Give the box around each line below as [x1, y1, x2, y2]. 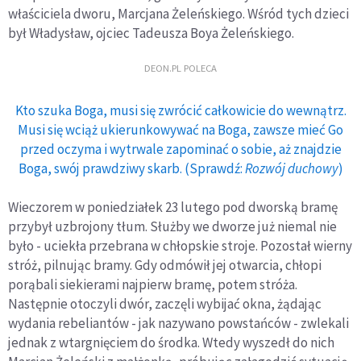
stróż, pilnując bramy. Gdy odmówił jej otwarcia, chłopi [8, 256, 322, 275]
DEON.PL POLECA [144, 60, 217, 74]
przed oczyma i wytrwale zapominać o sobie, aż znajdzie [19, 140, 342, 159]
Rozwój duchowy [244, 160, 338, 178]
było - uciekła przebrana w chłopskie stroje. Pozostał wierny [8, 237, 352, 255]
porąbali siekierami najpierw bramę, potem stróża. [8, 276, 297, 294]
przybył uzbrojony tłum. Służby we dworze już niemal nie [8, 218, 337, 236]
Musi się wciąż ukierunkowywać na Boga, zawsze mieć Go [18, 121, 343, 139]
